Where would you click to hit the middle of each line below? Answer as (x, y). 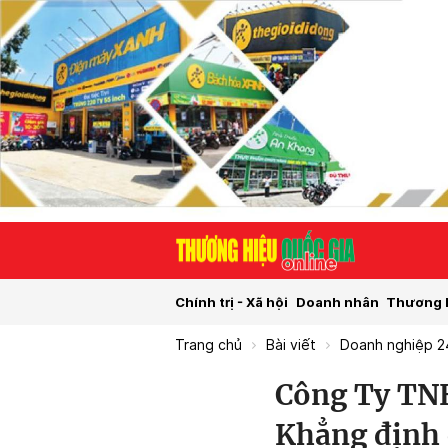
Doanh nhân (337, 301)
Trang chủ (208, 345)
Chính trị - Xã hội (231, 301)
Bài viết (291, 345)
